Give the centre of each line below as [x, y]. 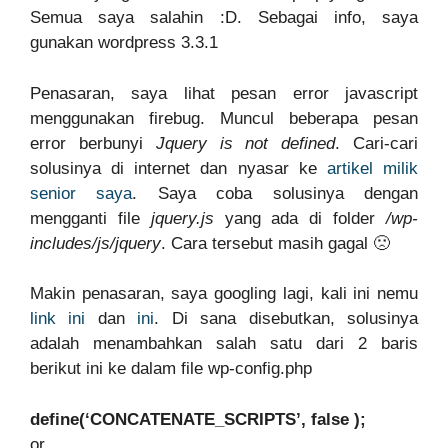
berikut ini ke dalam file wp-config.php [171, 368]
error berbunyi [93, 143]
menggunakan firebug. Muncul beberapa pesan [224, 118]
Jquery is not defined [245, 143]
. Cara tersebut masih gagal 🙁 [275, 243]
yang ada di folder [300, 218]
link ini [58, 318]
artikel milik [372, 168]
